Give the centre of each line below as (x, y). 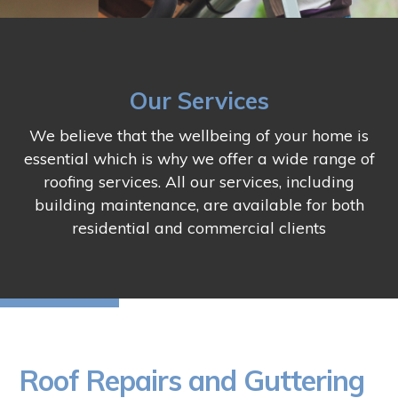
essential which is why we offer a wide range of (199, 159)
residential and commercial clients (199, 228)
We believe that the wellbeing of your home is (199, 135)
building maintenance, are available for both (199, 205)
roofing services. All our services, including (199, 182)
